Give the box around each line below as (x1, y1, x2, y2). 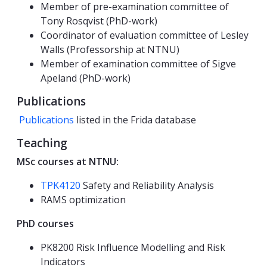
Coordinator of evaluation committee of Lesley (41, 29, 249, 42)
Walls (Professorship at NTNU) (41, 43, 179, 57)
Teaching (17, 135, 67, 151)
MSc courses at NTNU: (17, 155, 119, 169)
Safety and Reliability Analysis (80, 179, 214, 193)
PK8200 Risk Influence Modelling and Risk (41, 241, 225, 254)
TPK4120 (41, 179, 80, 193)
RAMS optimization (41, 193, 126, 207)
